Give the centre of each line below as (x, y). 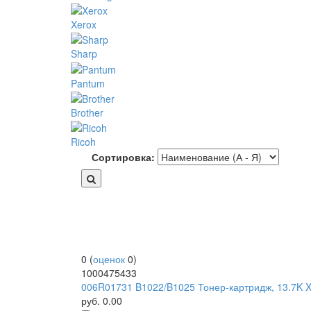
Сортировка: (123, 157)
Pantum (88, 83)
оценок (109, 259)
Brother (87, 112)
